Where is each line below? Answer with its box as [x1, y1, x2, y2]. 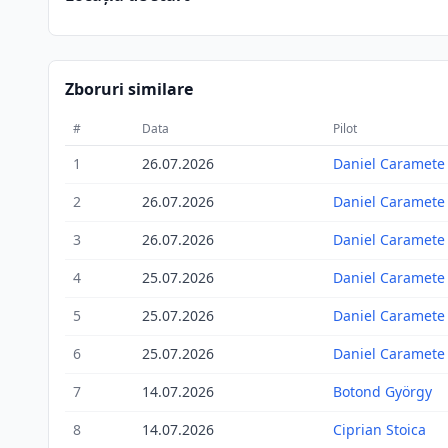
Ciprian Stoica [333, 420, 426, 439]
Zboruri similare [65, 78, 193, 100]
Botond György [333, 382, 432, 401]
